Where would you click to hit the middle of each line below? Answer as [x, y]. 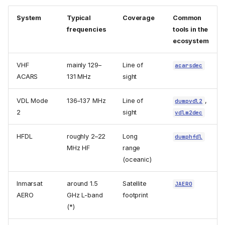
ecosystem [191, 41]
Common [187, 18]
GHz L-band [85, 195]
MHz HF [79, 148]
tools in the [191, 30]
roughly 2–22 [86, 137]
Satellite [135, 184]
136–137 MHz [86, 101]
